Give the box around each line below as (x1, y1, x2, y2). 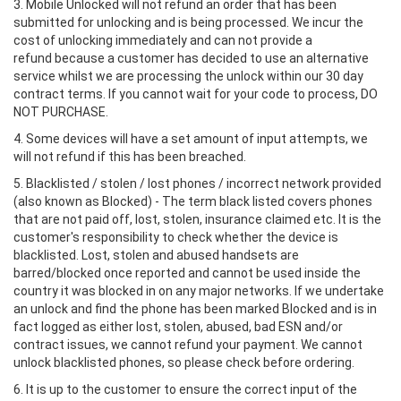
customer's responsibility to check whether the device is (13, 230, 338, 244)
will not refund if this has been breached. (13, 149, 246, 164)
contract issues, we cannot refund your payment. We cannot (13, 337, 363, 352)
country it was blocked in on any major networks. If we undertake (13, 284, 384, 298)
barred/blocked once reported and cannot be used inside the (13, 266, 361, 280)
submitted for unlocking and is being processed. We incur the (13, 15, 363, 30)
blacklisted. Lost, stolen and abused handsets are (13, 248, 299, 262)
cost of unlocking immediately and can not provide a (13, 33, 312, 47)
